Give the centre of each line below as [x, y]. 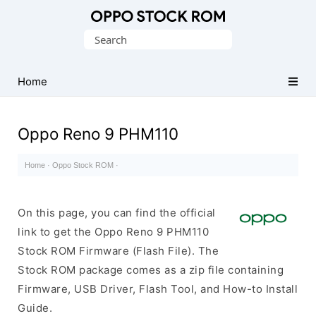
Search [101, 38]
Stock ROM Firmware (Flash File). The [118, 251]
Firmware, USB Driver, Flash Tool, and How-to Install [158, 289]
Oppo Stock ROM [83, 165]
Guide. [35, 308]
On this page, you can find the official [117, 213]
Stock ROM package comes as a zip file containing [151, 270]
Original [38, 34]
